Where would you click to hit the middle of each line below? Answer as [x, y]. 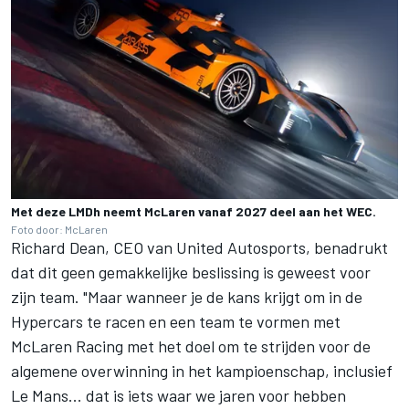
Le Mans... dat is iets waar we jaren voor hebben [178, 395]
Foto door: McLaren [59, 229]
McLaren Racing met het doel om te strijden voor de [191, 346]
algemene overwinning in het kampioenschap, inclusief [202, 370]
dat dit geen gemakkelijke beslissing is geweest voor [191, 272]
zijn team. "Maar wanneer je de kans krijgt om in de [187, 296]
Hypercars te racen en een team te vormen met [176, 321]
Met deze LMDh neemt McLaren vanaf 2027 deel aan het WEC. [194, 211]
